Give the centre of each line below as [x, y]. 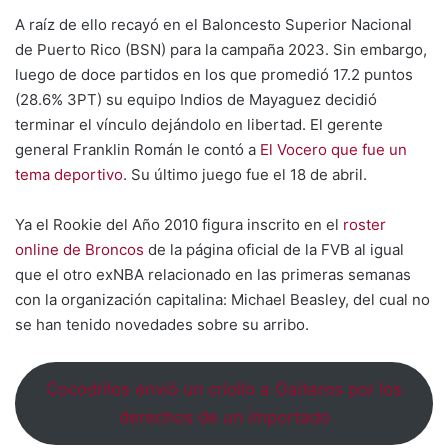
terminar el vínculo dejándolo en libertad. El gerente [199, 124]
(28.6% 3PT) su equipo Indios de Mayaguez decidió [196, 99]
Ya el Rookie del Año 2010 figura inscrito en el [179, 224]
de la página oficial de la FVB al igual [274, 249]
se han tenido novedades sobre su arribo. [162, 324]
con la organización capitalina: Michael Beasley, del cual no [222, 299]
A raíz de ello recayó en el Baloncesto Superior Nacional [213, 24]
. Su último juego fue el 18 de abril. [245, 174]
